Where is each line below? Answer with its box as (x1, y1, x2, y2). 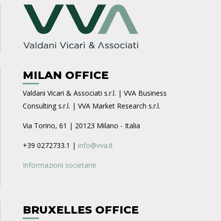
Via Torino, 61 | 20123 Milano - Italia (23, 121, 140, 130)
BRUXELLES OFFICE (23, 203, 139, 217)
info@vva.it (78, 141, 113, 150)
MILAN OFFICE (23, 69, 109, 82)
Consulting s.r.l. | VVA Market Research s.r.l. (23, 101, 160, 110)
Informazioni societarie (23, 160, 96, 170)
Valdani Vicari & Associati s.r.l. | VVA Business (23, 88, 167, 98)
